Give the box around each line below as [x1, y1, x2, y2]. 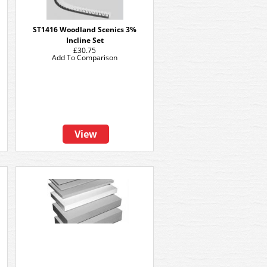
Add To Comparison [52, 52, 117, 63]
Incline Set [66, 35, 104, 45]
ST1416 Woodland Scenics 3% [33, 24, 136, 35]
